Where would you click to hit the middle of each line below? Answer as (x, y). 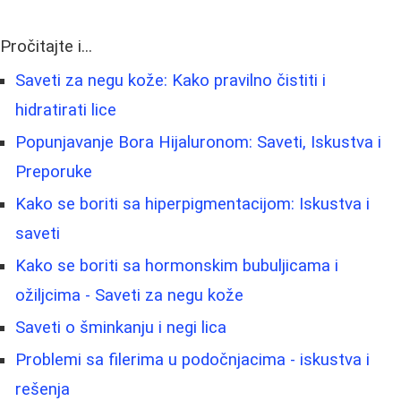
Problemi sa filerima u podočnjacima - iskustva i (192, 359)
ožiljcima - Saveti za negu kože (129, 295)
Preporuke (54, 171)
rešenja (43, 389)
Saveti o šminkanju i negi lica (121, 327)
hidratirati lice (66, 110)
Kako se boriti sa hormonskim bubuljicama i (177, 265)
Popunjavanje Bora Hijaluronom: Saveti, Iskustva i (198, 142)
